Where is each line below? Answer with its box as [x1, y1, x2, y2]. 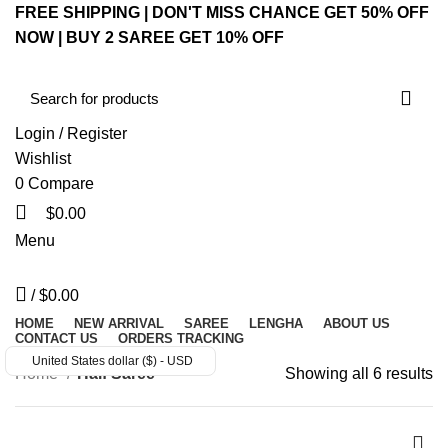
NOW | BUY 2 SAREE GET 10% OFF [15, 29, 284, 46]
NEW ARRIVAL [74, 316, 164, 331]
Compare [28, 175, 94, 192]
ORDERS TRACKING [118, 331, 244, 346]
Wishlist [15, 150, 71, 167]
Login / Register [15, 125, 127, 142]
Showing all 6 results [285, 365, 433, 382]
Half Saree [77, 365, 155, 382]
